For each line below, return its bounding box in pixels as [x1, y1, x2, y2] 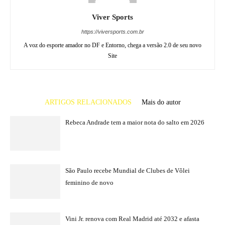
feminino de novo [65, 179, 114, 186]
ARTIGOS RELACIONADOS [44, 98, 132, 106]
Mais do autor [141, 98, 181, 106]
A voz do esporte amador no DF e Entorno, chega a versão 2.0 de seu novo [24, 42, 201, 49]
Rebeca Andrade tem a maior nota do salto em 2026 [65, 119, 204, 126]
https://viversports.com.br [81, 29, 144, 35]
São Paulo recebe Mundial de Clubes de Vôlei [65, 167, 190, 174]
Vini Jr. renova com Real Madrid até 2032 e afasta [65, 215, 199, 222]
